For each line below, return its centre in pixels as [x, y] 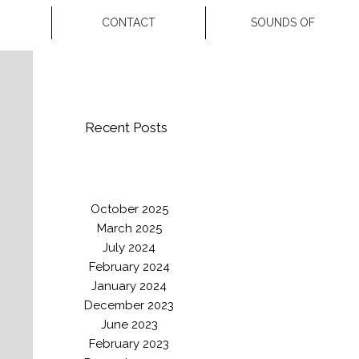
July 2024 [129, 248]
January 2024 [129, 286]
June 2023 [129, 325]
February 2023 [129, 344]
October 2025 [129, 209]
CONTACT [129, 22]
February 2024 [129, 267]
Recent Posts [126, 127]
